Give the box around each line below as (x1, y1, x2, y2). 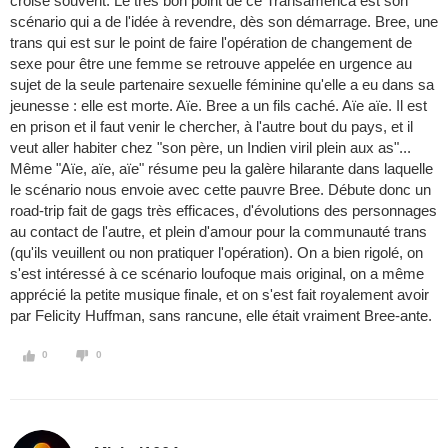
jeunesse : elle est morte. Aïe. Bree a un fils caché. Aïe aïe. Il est (10, 97, 427, 115)
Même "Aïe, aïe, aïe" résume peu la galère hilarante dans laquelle (10, 160, 433, 178)
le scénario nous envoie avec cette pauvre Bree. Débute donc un (10, 181, 431, 199)
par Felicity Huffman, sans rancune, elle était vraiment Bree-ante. (10, 307, 432, 325)
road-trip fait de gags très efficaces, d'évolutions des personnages (10, 202, 437, 220)
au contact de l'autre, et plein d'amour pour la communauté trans (10, 223, 427, 241)
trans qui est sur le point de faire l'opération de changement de (10, 34, 412, 52)
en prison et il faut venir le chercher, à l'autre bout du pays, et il (10, 118, 413, 136)
